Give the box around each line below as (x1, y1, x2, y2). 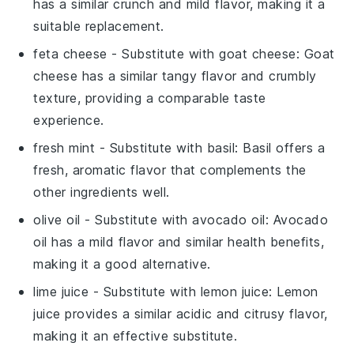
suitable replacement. (33, 18, 164, 34)
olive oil (33, 212, 81, 228)
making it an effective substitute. (33, 328, 238, 344)
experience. (33, 112, 104, 128)
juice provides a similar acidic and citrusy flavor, (33, 306, 328, 322)
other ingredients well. (33, 184, 170, 200)
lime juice (33, 284, 89, 299)
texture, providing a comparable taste (33, 90, 266, 106)
